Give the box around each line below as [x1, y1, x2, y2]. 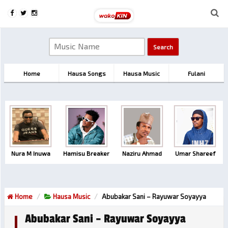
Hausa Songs [67, 70, 106, 77]
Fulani [188, 70, 205, 77]
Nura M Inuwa [11, 150, 50, 157]
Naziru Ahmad [122, 150, 162, 157]
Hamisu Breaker [63, 150, 109, 157]
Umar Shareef [175, 150, 215, 157]
